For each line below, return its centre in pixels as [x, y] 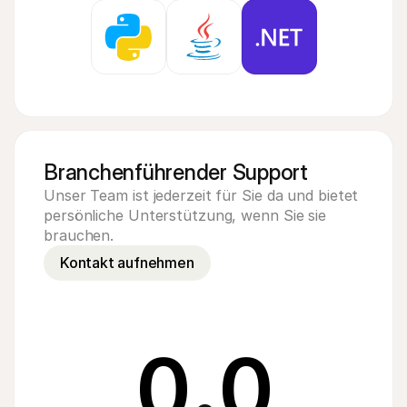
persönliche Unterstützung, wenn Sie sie [185, 215]
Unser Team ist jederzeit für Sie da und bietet [201, 195]
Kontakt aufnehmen [127, 263]
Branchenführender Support [176, 172]
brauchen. [79, 235]
